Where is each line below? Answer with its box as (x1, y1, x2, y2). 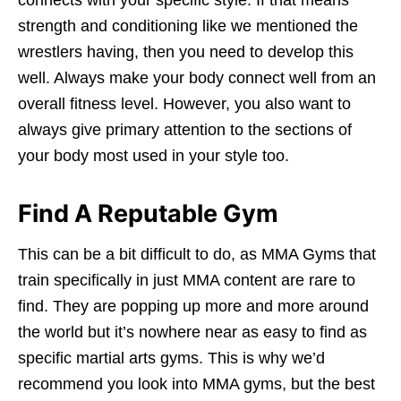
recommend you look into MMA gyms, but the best (18, 374, 375, 393)
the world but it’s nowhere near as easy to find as (18, 322, 367, 341)
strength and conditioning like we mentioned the (18, 16, 358, 35)
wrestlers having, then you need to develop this (18, 42, 354, 61)
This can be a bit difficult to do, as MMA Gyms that (18, 244, 376, 263)
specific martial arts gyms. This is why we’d (18, 348, 325, 367)
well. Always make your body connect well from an (18, 68, 376, 87)
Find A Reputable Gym (18, 198, 278, 228)
